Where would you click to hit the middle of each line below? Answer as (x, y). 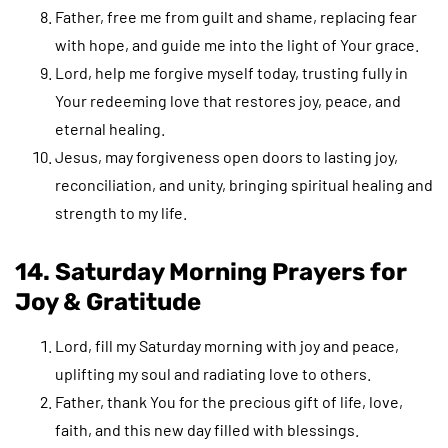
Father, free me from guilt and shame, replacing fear (236, 16)
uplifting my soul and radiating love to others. (213, 373)
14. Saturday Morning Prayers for (211, 271)
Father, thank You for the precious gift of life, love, (229, 401)
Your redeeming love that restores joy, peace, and (228, 100)
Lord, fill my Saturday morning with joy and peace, (227, 345)
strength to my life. (121, 212)
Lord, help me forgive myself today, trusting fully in (231, 72)
